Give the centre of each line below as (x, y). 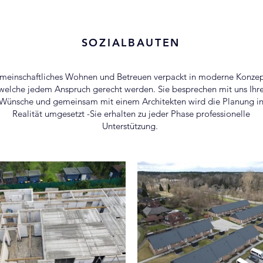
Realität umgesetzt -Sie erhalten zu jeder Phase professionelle (131, 114)
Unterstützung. (131, 126)
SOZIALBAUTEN (131, 43)
